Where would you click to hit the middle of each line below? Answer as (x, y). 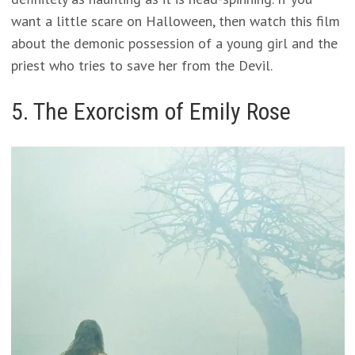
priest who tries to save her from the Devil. (141, 65)
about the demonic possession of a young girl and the (174, 43)
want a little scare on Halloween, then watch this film (175, 21)
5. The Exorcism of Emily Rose (151, 111)
